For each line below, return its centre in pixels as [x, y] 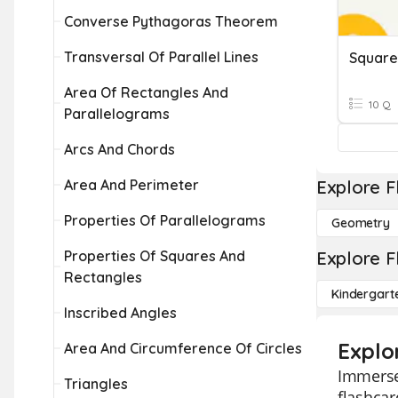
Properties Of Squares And [155, 256]
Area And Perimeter [131, 185]
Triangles [96, 384]
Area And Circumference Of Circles [183, 348]
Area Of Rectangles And [146, 92]
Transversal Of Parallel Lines [161, 57]
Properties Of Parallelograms [165, 220]
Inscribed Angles [120, 313]
